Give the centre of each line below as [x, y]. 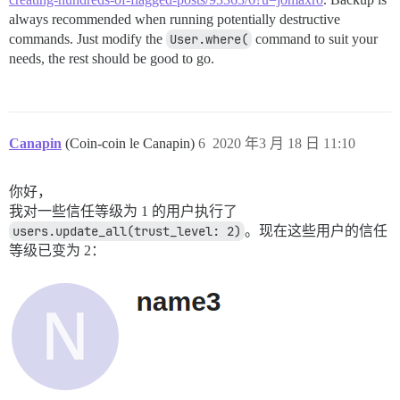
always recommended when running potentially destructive [175, 20]
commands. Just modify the [87, 39]
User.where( [209, 40]
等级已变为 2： [57, 251]
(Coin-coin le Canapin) [132, 144]
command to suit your [315, 39]
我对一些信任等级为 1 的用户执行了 [123, 212]
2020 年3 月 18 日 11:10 [284, 144]
